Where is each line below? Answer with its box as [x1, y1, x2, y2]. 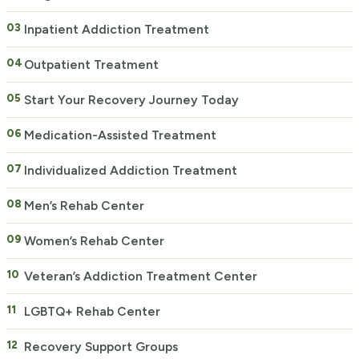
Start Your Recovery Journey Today [24, 92, 239, 107]
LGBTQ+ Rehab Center [24, 304, 160, 319]
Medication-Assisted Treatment [24, 127, 216, 143]
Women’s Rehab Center [24, 233, 164, 248]
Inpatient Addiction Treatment [24, 22, 209, 37]
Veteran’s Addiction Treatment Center [24, 268, 257, 284]
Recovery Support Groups [24, 339, 178, 354]
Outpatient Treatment [24, 57, 159, 72]
